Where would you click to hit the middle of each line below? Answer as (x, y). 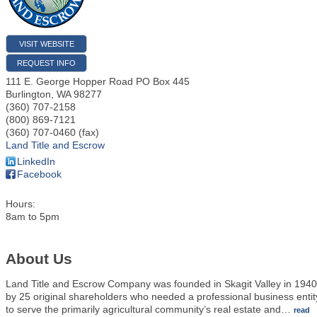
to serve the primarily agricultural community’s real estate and (143, 310)
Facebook (39, 174)
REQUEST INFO (46, 63)
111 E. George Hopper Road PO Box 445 (98, 81)
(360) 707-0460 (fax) (52, 132)
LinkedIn (36, 161)
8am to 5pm (33, 216)
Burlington (28, 94)
